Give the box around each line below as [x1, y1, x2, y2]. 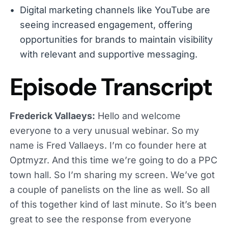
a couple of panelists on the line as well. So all [9, 184, 210, 195]
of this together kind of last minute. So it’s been [9, 198, 217, 210]
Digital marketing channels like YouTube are [19, 4, 210, 15]
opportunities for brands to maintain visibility [19, 34, 213, 45]
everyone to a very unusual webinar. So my [9, 125, 199, 136]
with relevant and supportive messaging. [19, 48, 197, 60]
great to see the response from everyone [9, 213, 191, 224]
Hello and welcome [95, 110, 181, 121]
